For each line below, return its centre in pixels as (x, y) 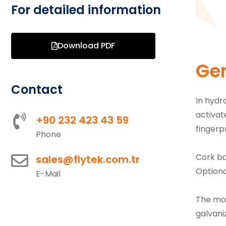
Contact (37, 90)
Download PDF (86, 46)
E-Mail (48, 174)
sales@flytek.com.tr (88, 159)
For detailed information (86, 10)
